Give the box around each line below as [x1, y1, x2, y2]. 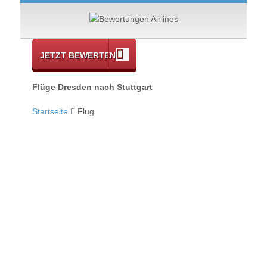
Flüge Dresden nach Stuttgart [32, 82, 153, 92]
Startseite [32, 107, 68, 117]
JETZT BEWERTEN [40, 51, 116, 60]
